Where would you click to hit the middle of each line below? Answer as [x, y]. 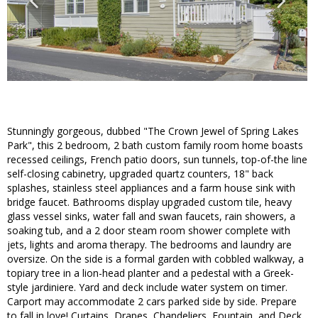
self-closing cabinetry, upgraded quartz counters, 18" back [140, 174]
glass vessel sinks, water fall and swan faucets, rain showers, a [151, 216]
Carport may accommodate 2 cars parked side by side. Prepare [152, 302]
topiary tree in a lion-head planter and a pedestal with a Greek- [150, 273]
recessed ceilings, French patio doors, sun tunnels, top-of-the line [157, 160]
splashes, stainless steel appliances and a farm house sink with [151, 188]
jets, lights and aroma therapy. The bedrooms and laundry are [149, 245]
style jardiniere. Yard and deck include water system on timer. [147, 287]
